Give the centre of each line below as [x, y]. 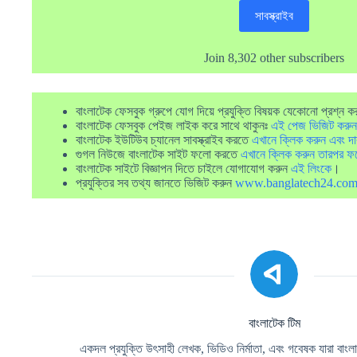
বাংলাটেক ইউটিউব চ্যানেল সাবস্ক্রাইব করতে [164, 139]
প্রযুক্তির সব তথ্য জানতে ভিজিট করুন [155, 182]
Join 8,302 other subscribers [275, 57]
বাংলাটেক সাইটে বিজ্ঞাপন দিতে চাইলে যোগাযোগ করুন [183, 168]
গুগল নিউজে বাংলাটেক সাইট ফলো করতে [158, 154]
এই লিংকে [311, 168]
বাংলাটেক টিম [274, 323]
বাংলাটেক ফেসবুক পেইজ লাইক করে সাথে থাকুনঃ [173, 125]
